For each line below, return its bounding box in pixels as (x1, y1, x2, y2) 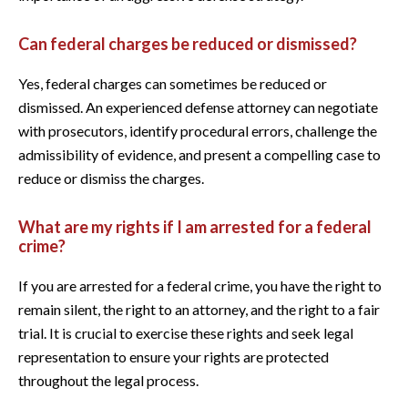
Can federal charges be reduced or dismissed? (18, 33, 357, 54)
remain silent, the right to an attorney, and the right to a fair (18, 300, 380, 318)
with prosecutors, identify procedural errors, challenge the (18, 121, 377, 139)
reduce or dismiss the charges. (18, 168, 204, 187)
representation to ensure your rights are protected (18, 347, 329, 365)
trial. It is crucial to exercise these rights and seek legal (18, 323, 353, 342)
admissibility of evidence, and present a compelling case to (18, 145, 381, 163)
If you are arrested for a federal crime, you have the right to (18, 276, 382, 294)
